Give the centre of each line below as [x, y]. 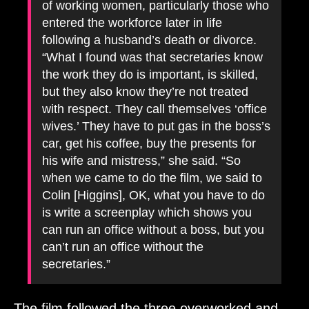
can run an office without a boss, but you [153, 229]
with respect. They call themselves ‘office [154, 109]
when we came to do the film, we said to [152, 178]
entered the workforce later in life [132, 22]
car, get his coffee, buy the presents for [149, 143]
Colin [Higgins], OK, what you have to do [153, 195]
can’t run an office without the [123, 247]
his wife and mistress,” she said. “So [141, 160]
